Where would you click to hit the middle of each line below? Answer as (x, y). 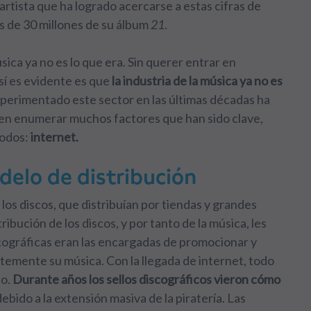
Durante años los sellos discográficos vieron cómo (146, 279)
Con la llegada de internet (175, 260)
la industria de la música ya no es (197, 81)
